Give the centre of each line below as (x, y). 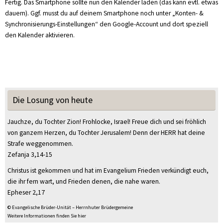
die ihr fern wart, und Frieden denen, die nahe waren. (84, 182)
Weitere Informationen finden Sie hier (47, 216)
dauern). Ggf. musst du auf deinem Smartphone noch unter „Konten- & (104, 13)
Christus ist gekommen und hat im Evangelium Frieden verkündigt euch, (108, 171)
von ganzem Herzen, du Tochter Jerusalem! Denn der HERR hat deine (106, 133)
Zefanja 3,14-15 (30, 155)
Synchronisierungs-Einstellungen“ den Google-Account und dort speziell (107, 24)
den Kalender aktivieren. (40, 35)
